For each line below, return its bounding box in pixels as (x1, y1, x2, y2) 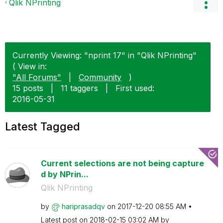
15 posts (12, 83, 43, 93)
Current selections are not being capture (40, 158, 204, 168)
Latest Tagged (5, 120, 80, 133)
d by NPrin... (40, 169, 89, 179)
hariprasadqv (61, 202, 105, 211)
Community (79, 72, 121, 82)
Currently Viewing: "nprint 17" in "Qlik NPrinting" (12, 50, 197, 60)
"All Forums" (12, 72, 61, 82)
